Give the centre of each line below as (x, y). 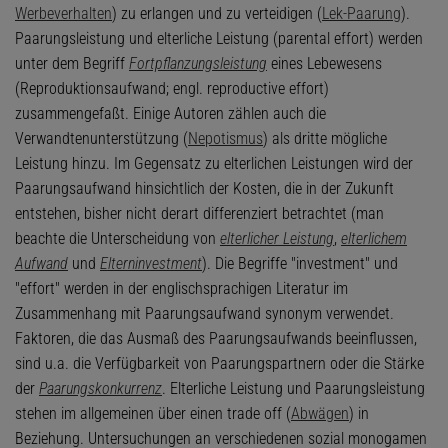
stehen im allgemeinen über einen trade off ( (153, 414)
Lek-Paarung (361, 14)
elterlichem (374, 239)
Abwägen (320, 414)
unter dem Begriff (72, 64)
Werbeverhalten (63, 14)
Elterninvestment (151, 264)
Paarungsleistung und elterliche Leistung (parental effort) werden (219, 39)
